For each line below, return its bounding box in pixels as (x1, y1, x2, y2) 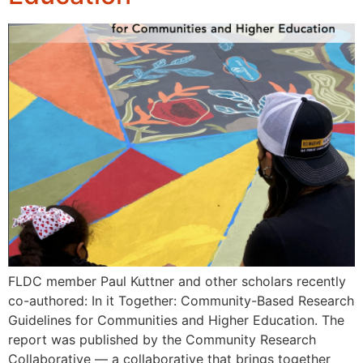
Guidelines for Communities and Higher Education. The (8, 311, 344, 328)
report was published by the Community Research (8, 331, 316, 348)
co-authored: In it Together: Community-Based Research (8, 292, 354, 309)
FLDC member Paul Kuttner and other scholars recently (8, 272, 346, 289)
